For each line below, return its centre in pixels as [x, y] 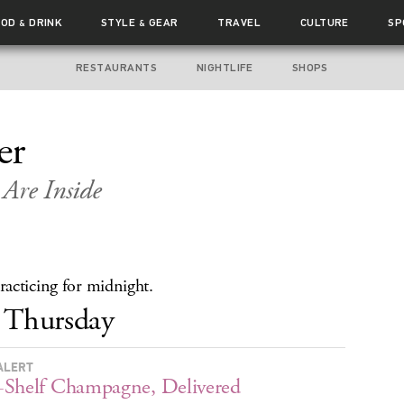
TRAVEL [239, 23]
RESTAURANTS [117, 68]
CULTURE [324, 23]
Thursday [59, 321]
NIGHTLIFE [225, 68]
